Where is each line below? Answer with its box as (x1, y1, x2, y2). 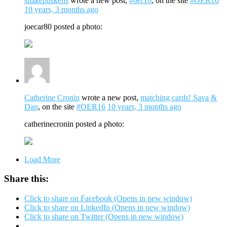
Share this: (4, 173, 49, 184)
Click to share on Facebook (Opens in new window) (24, 194, 192, 203)
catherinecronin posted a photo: (24, 119, 124, 128)
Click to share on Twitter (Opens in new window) (24, 212, 183, 221)
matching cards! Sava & (140, 93, 217, 102)
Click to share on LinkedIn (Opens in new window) (24, 203, 190, 212)
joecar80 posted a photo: (24, 22, 102, 31)
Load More (24, 155, 60, 164)
